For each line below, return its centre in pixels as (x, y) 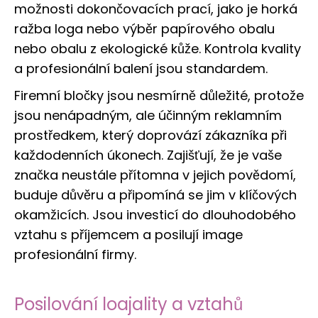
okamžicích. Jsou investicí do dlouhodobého (155, 215)
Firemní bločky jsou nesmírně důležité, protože (159, 96)
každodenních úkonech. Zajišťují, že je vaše (148, 155)
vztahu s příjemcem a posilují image (128, 235)
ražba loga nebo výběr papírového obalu (144, 29)
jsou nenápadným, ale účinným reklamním (148, 116)
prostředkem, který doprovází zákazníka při (150, 136)
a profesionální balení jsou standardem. (141, 69)
